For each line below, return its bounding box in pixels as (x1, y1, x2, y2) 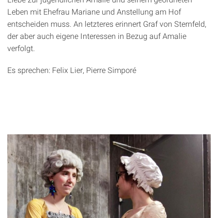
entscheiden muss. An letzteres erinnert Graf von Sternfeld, (7, 18, 206, 29)
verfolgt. (7, 42, 35, 53)
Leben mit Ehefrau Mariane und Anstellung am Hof (7, 6, 181, 17)
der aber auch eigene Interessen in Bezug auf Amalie (7, 30, 186, 41)
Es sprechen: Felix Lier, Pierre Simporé (7, 64, 136, 75)
